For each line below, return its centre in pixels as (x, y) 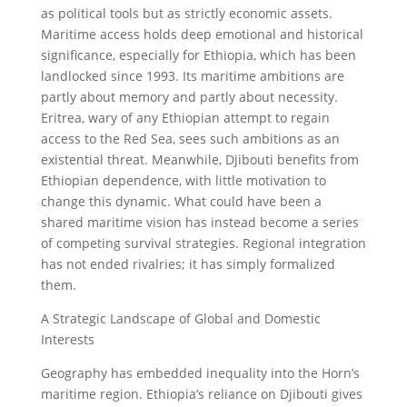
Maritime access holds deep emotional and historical (202, 34)
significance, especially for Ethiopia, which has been (198, 55)
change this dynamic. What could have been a (181, 201)
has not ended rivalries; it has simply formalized (188, 264)
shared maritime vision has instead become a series (199, 222)
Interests (67, 339)
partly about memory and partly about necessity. (189, 97)
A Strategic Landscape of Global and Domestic (180, 318)
